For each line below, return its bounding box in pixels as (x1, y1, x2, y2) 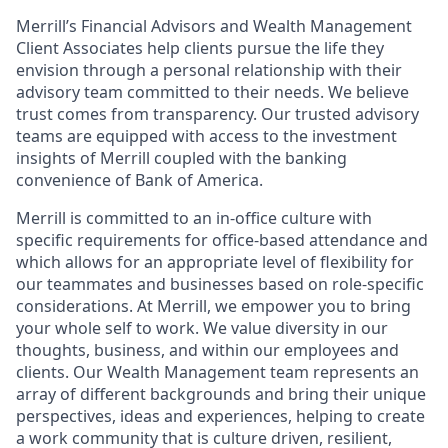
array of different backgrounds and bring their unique (16, 383, 426, 405)
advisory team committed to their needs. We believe (16, 81, 409, 103)
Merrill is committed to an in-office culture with (16, 207, 372, 229)
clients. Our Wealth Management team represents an (16, 361, 419, 383)
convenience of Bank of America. (16, 169, 263, 191)
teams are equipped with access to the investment (16, 125, 397, 147)
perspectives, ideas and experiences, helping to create (16, 405, 425, 427)
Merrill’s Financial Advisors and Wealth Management (16, 15, 412, 37)
